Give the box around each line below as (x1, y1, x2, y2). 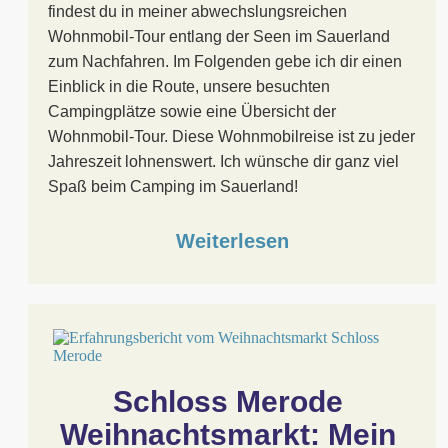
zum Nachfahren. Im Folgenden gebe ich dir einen (48, 53, 402, 70)
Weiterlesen (175, 230, 289, 252)
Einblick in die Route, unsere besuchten (48, 78, 330, 95)
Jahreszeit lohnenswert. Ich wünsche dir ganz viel (48, 153, 399, 170)
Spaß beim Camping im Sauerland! (48, 178, 298, 195)
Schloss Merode (113, 385, 343, 418)
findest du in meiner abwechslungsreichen (48, 3, 347, 20)
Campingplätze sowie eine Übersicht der (48, 103, 336, 120)
